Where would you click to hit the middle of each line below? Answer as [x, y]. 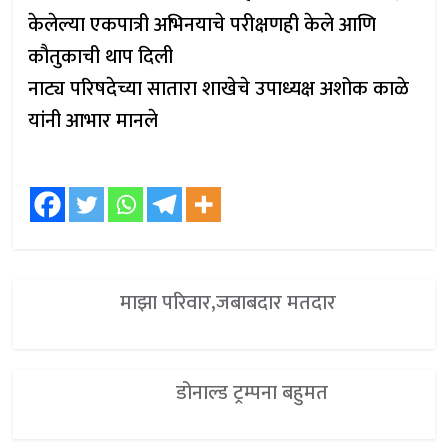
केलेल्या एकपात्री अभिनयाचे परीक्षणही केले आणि [202, 25]
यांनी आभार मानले [93, 121]
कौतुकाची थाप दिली [101, 57]
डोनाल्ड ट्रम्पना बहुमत [252, 393]
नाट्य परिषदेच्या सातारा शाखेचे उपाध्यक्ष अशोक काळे [219, 89]
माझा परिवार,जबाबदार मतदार [227, 303]
